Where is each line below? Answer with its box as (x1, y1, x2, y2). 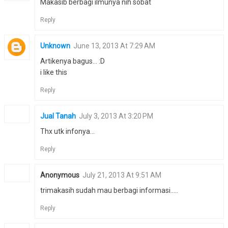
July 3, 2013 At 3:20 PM (79, 112, 153, 121)
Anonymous (40, 171, 79, 180)
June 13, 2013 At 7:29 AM (73, 42, 155, 50)
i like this (40, 68, 67, 77)
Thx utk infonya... (40, 127, 95, 136)
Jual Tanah (40, 112, 76, 121)
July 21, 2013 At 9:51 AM (82, 171, 161, 180)
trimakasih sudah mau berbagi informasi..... (40, 186, 178, 195)
